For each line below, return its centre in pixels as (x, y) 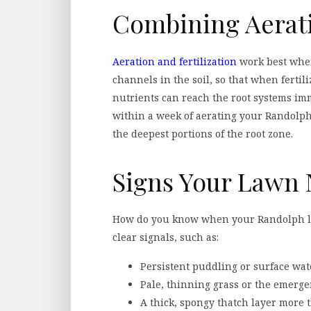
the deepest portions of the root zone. (203, 133)
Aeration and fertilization (175, 61)
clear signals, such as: (166, 237)
